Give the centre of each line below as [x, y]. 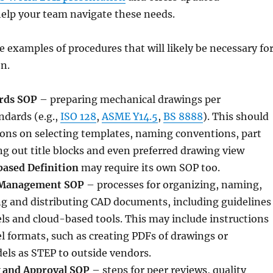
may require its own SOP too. [149, 167]
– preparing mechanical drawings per [129, 99]
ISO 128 [78, 116]
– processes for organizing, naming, [173, 184]
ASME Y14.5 [129, 116]
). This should [236, 116]
